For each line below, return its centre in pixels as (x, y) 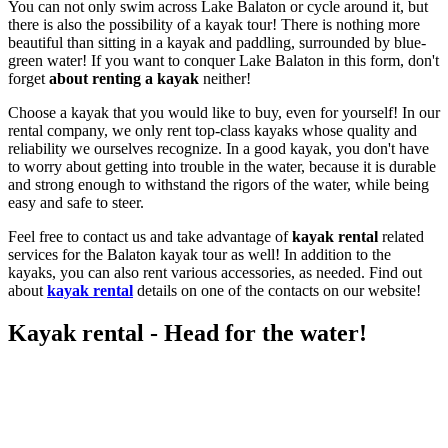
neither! (225, 79)
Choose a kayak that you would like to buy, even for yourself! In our (224, 113)
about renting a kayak (124, 79)
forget (28, 79)
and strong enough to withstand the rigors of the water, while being (218, 185)
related (401, 237)
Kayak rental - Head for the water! (187, 333)
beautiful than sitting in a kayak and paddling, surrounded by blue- (217, 43)
